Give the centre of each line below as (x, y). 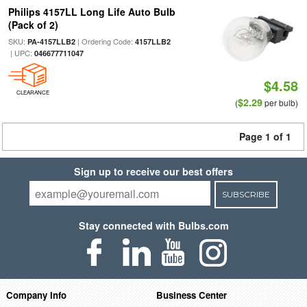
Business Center (192, 295)
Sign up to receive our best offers (153, 171)
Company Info (36, 295)
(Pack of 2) (33, 25)
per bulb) (281, 102)
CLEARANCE (33, 92)
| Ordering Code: (105, 41)
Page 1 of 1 (265, 136)
